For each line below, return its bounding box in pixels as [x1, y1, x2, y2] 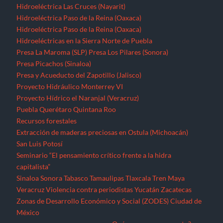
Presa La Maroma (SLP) [16, 48, 88, 57]
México [16, 208, 40, 217]
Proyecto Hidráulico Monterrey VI [16, 82, 123, 91]
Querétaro [39, 105, 72, 114]
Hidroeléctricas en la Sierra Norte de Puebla [16, 36, 153, 45]
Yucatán [134, 185, 160, 194]
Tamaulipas [90, 174, 124, 183]
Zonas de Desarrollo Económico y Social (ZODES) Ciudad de [16, 197, 202, 206]
